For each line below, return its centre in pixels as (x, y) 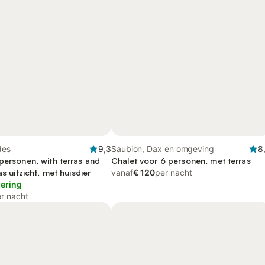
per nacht (174, 172)
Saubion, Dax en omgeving (163, 149)
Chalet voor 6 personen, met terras (181, 161)
